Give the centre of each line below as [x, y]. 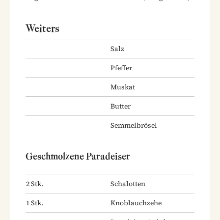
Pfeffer [121, 68]
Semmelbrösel [134, 125]
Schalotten [128, 183]
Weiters [42, 28]
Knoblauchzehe [136, 203]
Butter [121, 106]
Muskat [123, 87]
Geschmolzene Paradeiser [78, 156]
